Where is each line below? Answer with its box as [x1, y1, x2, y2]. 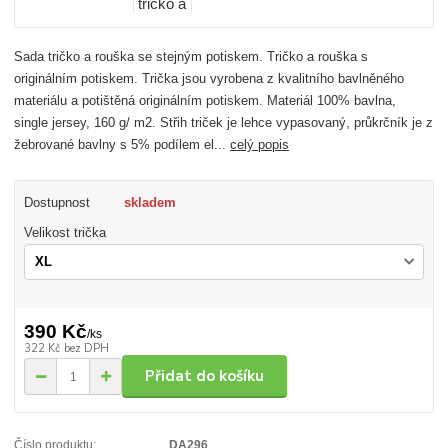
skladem [124, 194, 177, 210]
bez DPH [64, 340, 110, 356]
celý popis [230, 137, 290, 153]
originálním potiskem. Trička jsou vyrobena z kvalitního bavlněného [14, 71, 405, 87]
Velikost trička [24, 224, 107, 240]
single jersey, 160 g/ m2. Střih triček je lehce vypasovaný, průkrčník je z [14, 115, 434, 131]
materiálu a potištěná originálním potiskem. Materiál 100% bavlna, [14, 93, 397, 109]
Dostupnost [24, 194, 91, 210]
